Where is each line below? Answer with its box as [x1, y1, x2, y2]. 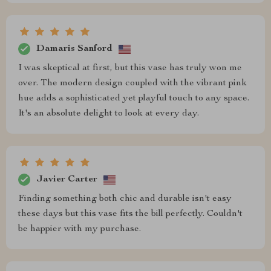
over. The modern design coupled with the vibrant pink [18, 79, 247, 88]
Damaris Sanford [36, 44, 113, 54]
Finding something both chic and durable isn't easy [18, 194, 232, 204]
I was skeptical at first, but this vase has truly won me [18, 64, 242, 73]
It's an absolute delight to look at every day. [18, 109, 199, 119]
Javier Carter [36, 174, 97, 184]
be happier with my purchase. [18, 224, 141, 234]
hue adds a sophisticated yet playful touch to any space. [18, 94, 249, 103]
